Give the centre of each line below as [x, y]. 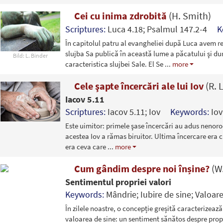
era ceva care [86, 146]
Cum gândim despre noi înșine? [142, 168]
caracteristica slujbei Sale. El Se [115, 64]
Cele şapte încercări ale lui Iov [139, 86]
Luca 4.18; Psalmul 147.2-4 [162, 29]
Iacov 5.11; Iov [139, 111]
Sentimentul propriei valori [118, 182]
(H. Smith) [190, 15]
